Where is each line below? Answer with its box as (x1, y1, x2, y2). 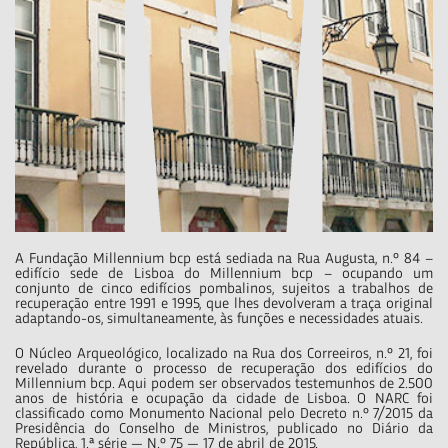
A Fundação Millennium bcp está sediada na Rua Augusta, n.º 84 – (15, 251, 433, 267)
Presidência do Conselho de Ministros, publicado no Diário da (15, 421, 433, 437)
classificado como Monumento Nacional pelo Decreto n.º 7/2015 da (15, 406, 433, 422)
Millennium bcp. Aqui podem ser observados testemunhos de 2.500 (15, 376, 433, 392)
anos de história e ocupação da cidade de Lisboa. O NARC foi (15, 391, 433, 407)
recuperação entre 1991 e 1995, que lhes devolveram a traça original (15, 296, 433, 312)
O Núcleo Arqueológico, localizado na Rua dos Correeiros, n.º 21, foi (15, 346, 433, 362)
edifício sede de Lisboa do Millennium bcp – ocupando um (15, 266, 433, 282)
